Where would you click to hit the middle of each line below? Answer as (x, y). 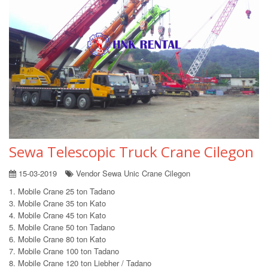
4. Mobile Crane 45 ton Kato (57, 215)
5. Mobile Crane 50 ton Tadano (62, 227)
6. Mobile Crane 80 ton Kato (57, 239)
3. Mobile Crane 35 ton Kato (57, 203)
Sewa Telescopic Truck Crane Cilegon (131, 151)
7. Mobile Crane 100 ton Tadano (64, 251)
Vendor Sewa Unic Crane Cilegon (132, 173)
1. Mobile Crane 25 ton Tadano (62, 191)
